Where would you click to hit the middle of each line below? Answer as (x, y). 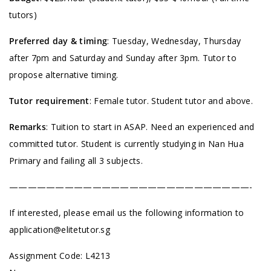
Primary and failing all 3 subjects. (76, 161)
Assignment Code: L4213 (60, 256)
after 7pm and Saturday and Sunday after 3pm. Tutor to (123, 58)
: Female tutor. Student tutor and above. (171, 101)
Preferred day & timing (58, 41)
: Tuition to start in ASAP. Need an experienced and (150, 127)
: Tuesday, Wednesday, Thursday (174, 41)
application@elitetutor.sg (60, 230)
